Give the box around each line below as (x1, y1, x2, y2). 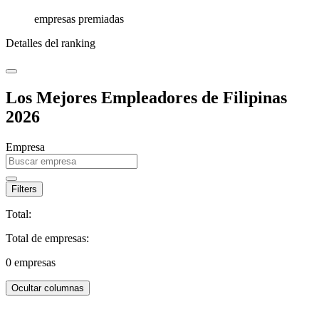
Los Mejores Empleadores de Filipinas (6, 88, 287, 107)
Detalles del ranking (6, 37, 95, 50)
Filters (11, 183, 37, 194)
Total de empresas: (6, 231, 89, 244)
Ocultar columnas (11, 282, 84, 293)
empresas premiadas (34, 13, 124, 26)
